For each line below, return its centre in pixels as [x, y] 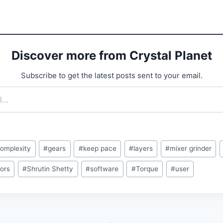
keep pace [100, 149]
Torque [147, 169]
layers [143, 149]
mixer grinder [190, 149]
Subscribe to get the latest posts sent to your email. [111, 76]
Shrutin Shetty [50, 169]
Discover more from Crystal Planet [111, 56]
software [105, 169]
